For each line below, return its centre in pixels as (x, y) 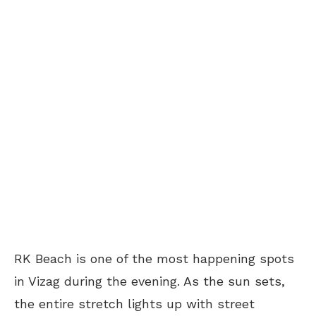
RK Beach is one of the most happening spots (154, 259)
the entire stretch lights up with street (134, 304)
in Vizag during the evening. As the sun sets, (150, 281)
